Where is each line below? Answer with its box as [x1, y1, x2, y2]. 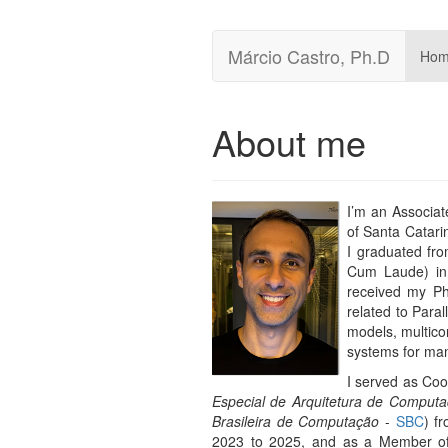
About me [212, 116, 366, 167]
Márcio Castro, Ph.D [228, 43, 390, 69]
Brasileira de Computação [212, 411, 380, 431]
